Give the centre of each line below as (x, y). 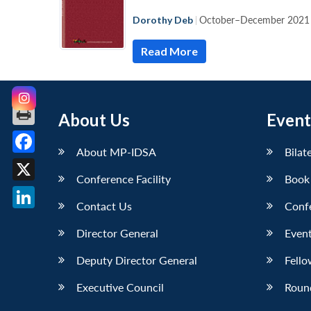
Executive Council (120, 287)
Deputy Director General (137, 260)
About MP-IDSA (116, 151)
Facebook (50, 163)
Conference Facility (124, 178)
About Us (94, 119)
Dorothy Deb (163, 19)
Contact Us (104, 205)
